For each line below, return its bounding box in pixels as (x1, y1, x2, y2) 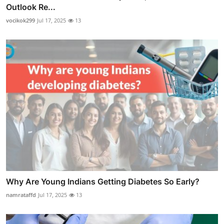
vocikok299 (6, 16, 35, 24)
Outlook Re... (6, 2, 55, 12)
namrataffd (6, 190, 36, 198)
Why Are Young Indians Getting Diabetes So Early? (6, 176, 199, 186)
